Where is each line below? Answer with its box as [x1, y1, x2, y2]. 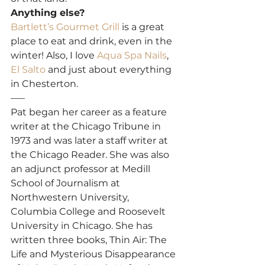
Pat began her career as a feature [11, 106, 169, 118]
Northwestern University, [11, 191, 131, 203]
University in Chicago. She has [11, 219, 155, 231]
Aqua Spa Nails [97, 49, 167, 61]
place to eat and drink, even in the [11, 35, 174, 47]
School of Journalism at [11, 177, 122, 189]
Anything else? [11, 7, 85, 18]
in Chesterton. [11, 77, 78, 89]
